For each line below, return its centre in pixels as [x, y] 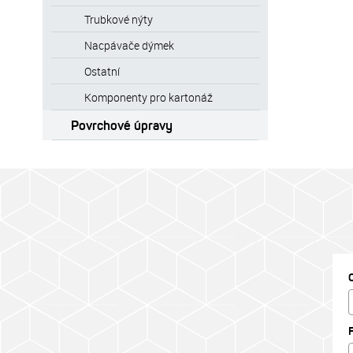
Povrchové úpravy [122, 125]
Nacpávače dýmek [129, 45]
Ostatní [102, 71]
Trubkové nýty [118, 19]
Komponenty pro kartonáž [148, 97]
